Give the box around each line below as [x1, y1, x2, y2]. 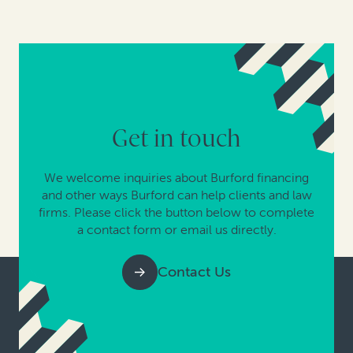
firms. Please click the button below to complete [39, 205, 314, 221]
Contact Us [158, 263, 231, 281]
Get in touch [112, 124, 241, 153]
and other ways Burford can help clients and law [41, 188, 312, 203]
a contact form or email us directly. [76, 222, 277, 238]
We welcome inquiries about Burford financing [44, 170, 309, 186]
